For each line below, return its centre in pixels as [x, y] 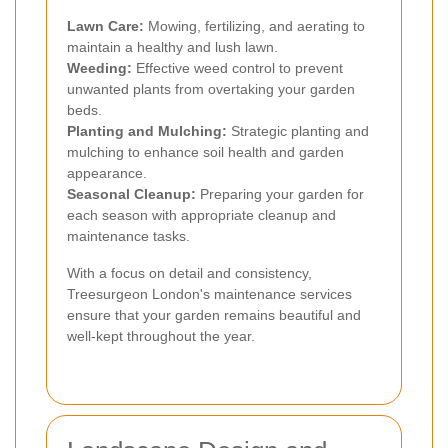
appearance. [107, 172]
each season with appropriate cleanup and [201, 214]
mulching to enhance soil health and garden [205, 151]
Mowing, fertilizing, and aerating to [254, 25]
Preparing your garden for [280, 193]
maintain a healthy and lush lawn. [172, 46]
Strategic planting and [298, 130]
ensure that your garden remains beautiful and [214, 314]
